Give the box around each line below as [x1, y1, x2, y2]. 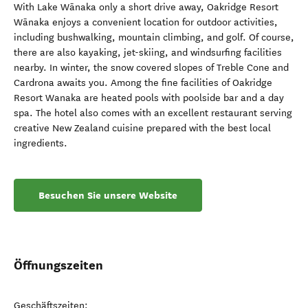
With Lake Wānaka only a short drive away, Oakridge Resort [14, 1, 278, 13]
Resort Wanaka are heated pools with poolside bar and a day [14, 92, 284, 104]
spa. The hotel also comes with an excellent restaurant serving [14, 107, 292, 119]
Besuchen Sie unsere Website [38, 188, 177, 202]
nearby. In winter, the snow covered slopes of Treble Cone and [14, 62, 289, 74]
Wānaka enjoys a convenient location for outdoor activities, [14, 16, 278, 28]
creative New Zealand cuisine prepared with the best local [14, 122, 271, 134]
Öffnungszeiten [14, 257, 103, 273]
